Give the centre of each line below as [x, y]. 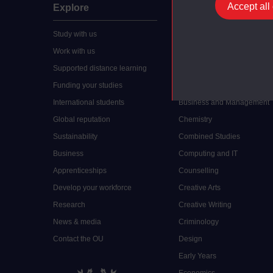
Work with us [74, 51]
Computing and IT [208, 153]
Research [69, 204]
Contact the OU [78, 239]
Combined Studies [209, 136]
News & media [77, 222]
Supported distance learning [100, 68]
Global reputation [82, 119]
